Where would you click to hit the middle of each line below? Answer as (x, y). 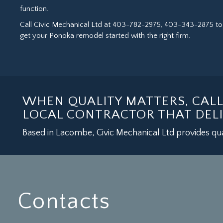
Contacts (64, 202)
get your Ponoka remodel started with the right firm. (105, 36)
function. (34, 9)
